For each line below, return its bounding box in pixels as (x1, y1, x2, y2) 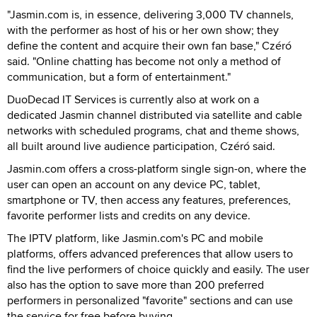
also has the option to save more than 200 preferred (7, 276, 264, 293)
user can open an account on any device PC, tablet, (7, 175, 260, 192)
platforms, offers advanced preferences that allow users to (7, 245, 293, 262)
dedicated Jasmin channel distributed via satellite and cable (7, 106, 302, 123)
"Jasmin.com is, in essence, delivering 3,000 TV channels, (7, 6, 294, 23)
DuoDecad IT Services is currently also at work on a (7, 91, 259, 108)
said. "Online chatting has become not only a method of (7, 52, 281, 69)
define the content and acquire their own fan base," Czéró (7, 37, 292, 54)
